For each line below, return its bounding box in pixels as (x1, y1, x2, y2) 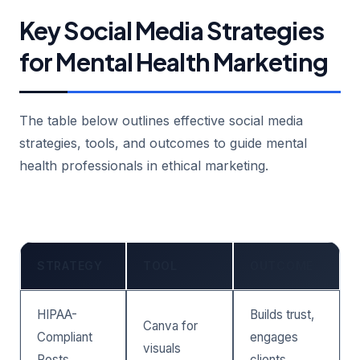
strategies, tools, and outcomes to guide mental (19, 134, 307, 151)
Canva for (143, 317, 198, 333)
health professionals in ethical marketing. (19, 157, 268, 174)
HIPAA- (37, 306, 77, 322)
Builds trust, (250, 306, 314, 322)
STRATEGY (37, 258, 103, 272)
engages (250, 329, 298, 345)
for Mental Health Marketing (19, 46, 328, 77)
